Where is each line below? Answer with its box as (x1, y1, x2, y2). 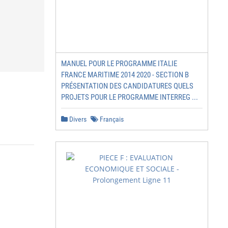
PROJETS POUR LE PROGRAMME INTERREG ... (61, 93, 198, 102)
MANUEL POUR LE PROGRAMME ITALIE (61, 59, 177, 68)
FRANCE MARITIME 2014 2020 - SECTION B (61, 70, 189, 79)
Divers (68, 115, 87, 123)
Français (98, 115, 124, 123)
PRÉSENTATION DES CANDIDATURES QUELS (61, 81, 193, 91)
